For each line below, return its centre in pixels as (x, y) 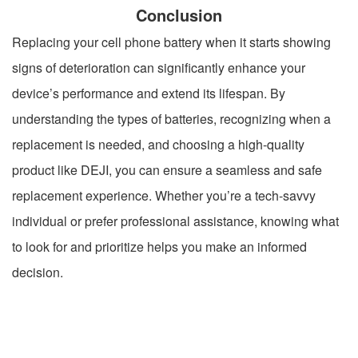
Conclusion (179, 14)
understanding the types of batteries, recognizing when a (171, 118)
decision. (38, 272)
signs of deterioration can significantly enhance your (159, 67)
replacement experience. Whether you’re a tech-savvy (164, 195)
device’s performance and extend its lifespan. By (149, 93)
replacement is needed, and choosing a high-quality (158, 144)
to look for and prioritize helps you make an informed (159, 246)
